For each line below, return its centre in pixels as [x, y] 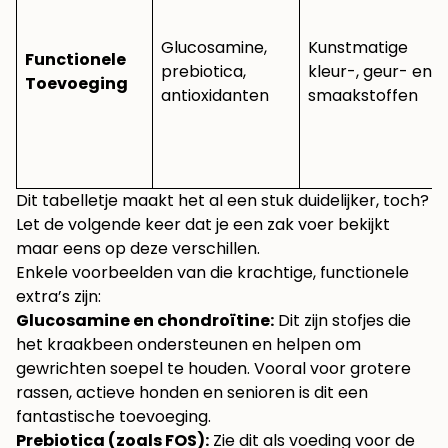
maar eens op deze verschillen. [138, 249]
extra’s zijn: [58, 297]
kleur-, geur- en [370, 72]
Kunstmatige [358, 48]
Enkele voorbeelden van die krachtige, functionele [212, 273]
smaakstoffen [363, 96]
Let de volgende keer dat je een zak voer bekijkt [203, 225]
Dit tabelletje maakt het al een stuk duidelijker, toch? [222, 201]
